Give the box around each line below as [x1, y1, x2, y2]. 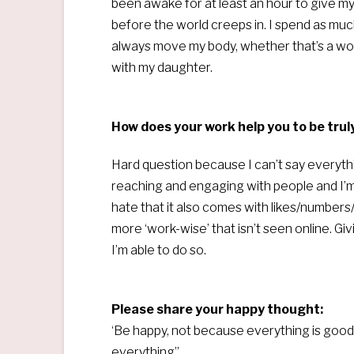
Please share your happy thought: [111, 302, 323, 318]
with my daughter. [111, 60, 215, 76]
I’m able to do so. [111, 243, 206, 258]
